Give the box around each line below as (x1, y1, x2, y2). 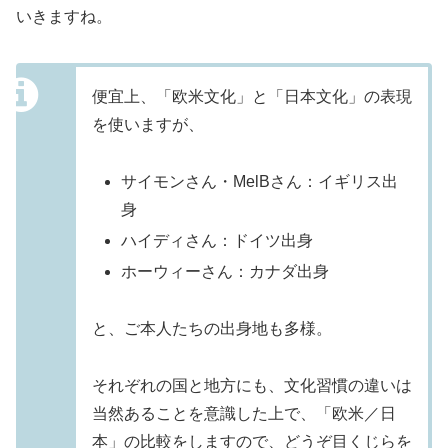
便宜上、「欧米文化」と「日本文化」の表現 (92, 88, 412, 106)
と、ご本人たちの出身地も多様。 (92, 320, 332, 338)
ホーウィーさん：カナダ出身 (121, 263, 330, 281)
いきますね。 (16, 8, 112, 26)
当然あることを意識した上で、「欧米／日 (92, 404, 396, 422)
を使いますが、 (92, 116, 204, 134)
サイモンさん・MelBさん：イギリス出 (121, 172, 399, 190)
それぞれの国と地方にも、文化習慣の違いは (92, 376, 412, 394)
